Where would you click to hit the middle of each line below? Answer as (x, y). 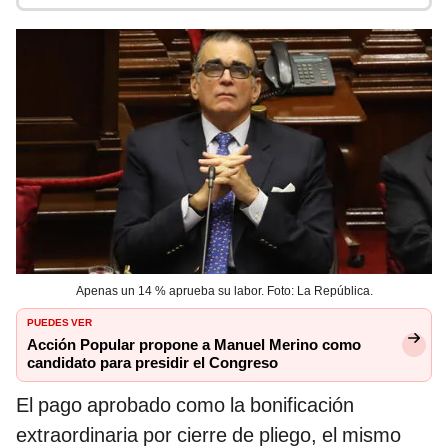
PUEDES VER (59, 320)
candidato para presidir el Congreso (152, 362)
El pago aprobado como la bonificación (185, 404)
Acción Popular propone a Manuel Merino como (194, 344)
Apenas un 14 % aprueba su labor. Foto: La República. (224, 290)
